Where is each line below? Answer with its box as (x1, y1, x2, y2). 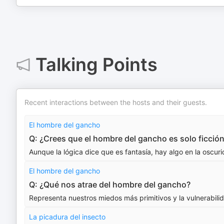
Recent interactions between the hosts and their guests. (24, 98, 207, 106)
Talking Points (35, 53, 157, 75)
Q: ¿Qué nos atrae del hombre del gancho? (29, 179, 190, 189)
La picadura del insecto (29, 212, 105, 221)
